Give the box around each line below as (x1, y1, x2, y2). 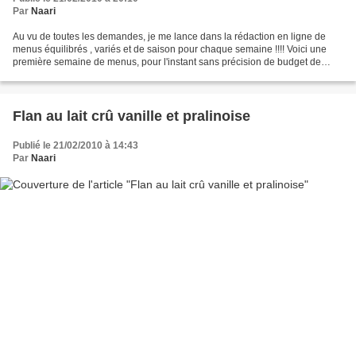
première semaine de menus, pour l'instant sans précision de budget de (13, 56, 321, 68)
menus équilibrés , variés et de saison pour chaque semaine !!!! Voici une (13, 44, 327, 56)
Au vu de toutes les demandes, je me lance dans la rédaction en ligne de (13, 31, 326, 43)
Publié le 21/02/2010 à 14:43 (13, 140, 138, 152)
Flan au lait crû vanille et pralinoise (13, 108, 250, 125)
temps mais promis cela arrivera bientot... (13, 69, 189, 81)
